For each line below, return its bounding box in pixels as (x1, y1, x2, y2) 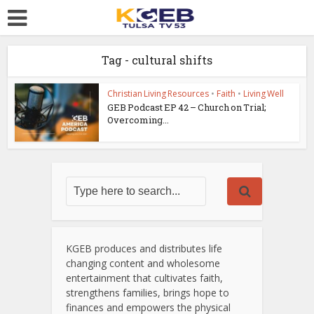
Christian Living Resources (107, 88, 210, 100)
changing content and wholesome (66, 256, 220, 270)
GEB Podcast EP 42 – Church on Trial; (107, 101, 267, 114)
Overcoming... (107, 114, 170, 126)
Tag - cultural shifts (102, 53, 212, 67)
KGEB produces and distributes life (66, 241, 222, 255)
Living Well (243, 88, 285, 100)
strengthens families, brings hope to (66, 285, 229, 299)
